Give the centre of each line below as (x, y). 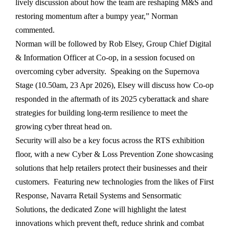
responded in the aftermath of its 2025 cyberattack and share (112, 99)
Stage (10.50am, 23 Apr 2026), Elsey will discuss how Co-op (114, 85)
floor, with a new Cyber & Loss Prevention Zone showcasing (114, 154)
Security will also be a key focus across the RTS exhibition (110, 141)
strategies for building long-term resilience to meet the (101, 113)
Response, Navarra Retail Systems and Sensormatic (98, 196)
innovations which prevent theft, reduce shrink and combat (110, 223)
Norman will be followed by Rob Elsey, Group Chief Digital (113, 44)
